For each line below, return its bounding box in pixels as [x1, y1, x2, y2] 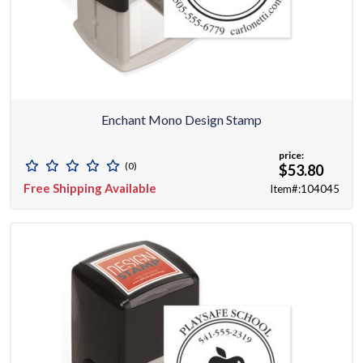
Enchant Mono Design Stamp [101, 112, 262, 128]
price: [279, 149, 304, 162]
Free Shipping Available [23, 181, 156, 196]
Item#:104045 [270, 182, 340, 196]
